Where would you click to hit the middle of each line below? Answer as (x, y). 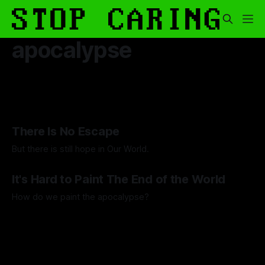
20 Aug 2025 (114, 167)
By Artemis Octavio (46, 167)
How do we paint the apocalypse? (80, 197)
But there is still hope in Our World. (80, 149)
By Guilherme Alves (46, 215)
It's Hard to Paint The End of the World (119, 180)
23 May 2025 (114, 215)
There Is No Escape (66, 132)
